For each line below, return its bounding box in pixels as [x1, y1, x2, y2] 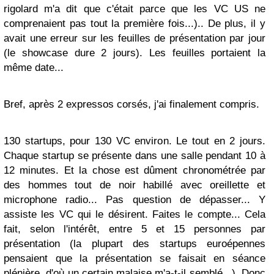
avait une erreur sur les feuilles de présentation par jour [4, 32, 265, 45]
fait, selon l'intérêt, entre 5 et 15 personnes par [4, 223, 265, 235]
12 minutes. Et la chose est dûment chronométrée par [4, 165, 265, 177]
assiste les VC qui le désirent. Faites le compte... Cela [4, 209, 265, 221]
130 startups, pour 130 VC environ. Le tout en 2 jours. [4, 135, 265, 147]
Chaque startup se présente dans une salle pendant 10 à [4, 150, 265, 162]
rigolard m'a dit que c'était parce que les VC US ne [4, 3, 265, 15]
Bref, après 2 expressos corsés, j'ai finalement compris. [4, 98, 259, 111]
